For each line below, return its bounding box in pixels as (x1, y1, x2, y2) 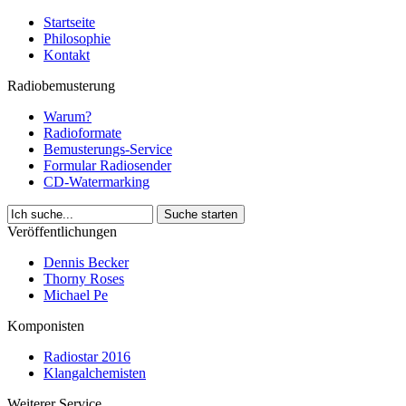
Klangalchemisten (43, 365, 146, 381)
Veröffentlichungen (7, 224, 117, 239)
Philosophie (43, 31, 111, 46)
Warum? (43, 109, 92, 124)
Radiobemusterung (7, 78, 115, 93)
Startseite (43, 14, 95, 30)
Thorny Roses (43, 271, 124, 286)
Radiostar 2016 (43, 349, 130, 364)
